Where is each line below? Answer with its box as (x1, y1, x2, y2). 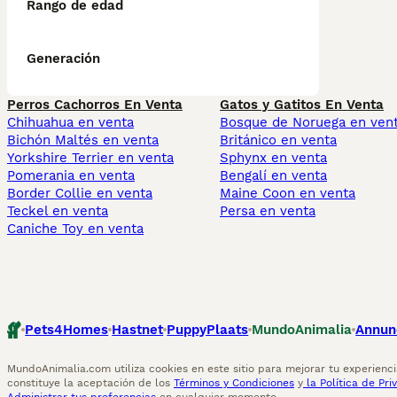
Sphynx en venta (220, 150, 327, 166)
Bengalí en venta (220, 167, 327, 183)
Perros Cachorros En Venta (7, 97, 183, 113)
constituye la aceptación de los (7, 377, 174, 389)
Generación (27, 51, 100, 66)
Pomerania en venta (7, 167, 135, 183)
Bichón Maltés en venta (7, 132, 159, 148)
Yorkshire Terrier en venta (7, 150, 174, 166)
